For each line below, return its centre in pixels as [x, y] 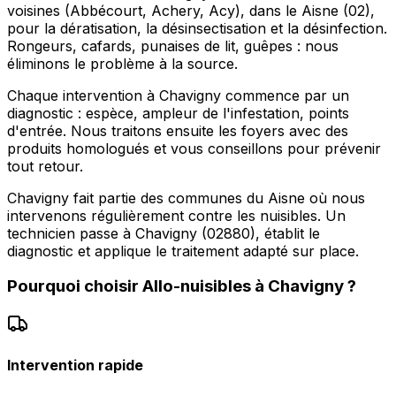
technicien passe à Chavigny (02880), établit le [164, 233]
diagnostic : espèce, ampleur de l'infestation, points [178, 113]
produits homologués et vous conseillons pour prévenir [194, 148]
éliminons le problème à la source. [122, 63]
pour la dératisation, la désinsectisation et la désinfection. [197, 28]
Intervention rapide [75, 366]
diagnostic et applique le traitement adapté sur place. [183, 251]
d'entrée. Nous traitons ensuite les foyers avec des [178, 130]
